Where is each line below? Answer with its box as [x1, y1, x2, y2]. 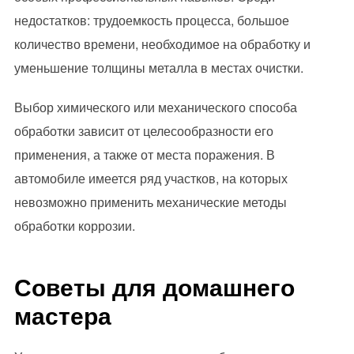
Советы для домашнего [13, 269, 295, 303]
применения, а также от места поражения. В [13, 145, 275, 164]
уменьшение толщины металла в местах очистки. [13, 58, 303, 77]
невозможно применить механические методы [13, 193, 287, 212]
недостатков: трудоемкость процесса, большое [13, 11, 289, 30]
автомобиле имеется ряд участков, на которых [13, 169, 288, 188]
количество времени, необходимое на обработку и [13, 35, 311, 54]
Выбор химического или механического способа [13, 98, 297, 117]
